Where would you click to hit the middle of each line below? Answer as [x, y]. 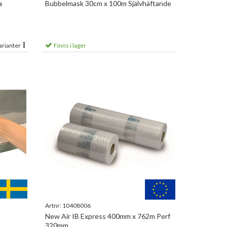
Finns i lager [69, 45]
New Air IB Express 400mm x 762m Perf [107, 216]
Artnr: [53, 205]
